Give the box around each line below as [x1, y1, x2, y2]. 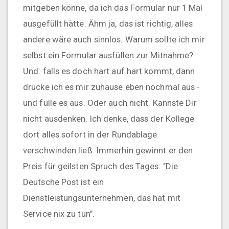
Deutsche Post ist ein [23, 176, 104, 187]
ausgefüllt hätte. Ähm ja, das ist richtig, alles [23, 18, 193, 29]
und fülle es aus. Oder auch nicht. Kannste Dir [23, 97, 197, 108]
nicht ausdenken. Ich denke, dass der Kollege [23, 113, 195, 124]
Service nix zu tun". [23, 208, 95, 219]
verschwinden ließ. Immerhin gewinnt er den [23, 145, 193, 155]
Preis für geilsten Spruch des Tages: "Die [23, 161, 178, 171]
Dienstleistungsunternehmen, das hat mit [23, 192, 180, 203]
